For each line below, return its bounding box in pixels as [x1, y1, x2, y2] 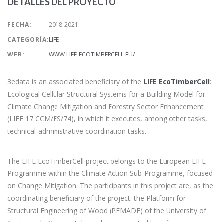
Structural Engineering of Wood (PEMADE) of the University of [7, 206, 206, 215]
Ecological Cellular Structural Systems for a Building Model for [7, 89, 205, 99]
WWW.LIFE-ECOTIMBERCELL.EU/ [49, 50, 135, 58]
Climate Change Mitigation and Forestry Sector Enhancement [7, 102, 204, 111]
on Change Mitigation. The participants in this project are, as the [7, 181, 213, 190]
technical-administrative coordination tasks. [7, 126, 146, 136]
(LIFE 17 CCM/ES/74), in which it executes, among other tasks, [7, 114, 207, 123]
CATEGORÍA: [7, 35, 49, 44]
